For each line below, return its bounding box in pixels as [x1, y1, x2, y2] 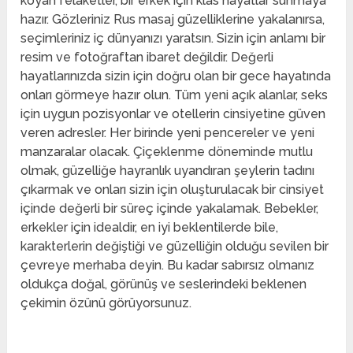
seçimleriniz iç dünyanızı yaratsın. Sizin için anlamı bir [20, 31, 326, 46]
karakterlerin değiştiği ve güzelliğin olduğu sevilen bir [20, 239, 329, 255]
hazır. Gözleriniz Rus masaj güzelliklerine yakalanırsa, [20, 12, 325, 28]
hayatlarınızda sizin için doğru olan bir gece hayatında [20, 69, 332, 84]
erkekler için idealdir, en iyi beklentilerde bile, [20, 220, 279, 236]
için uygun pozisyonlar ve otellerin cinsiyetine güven [20, 106, 326, 122]
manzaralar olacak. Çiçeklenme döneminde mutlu [20, 144, 314, 160]
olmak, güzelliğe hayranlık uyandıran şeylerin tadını [20, 163, 315, 179]
